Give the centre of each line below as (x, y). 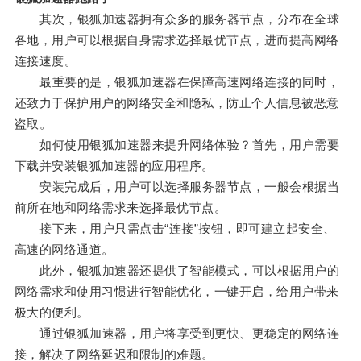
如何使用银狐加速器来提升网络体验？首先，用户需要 (177, 145)
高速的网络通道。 (64, 250)
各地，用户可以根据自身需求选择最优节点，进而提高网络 (176, 40)
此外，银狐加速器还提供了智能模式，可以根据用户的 (177, 271)
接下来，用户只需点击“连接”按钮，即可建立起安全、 (175, 229)
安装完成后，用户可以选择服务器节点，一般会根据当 (177, 187)
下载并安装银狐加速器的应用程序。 (114, 166)
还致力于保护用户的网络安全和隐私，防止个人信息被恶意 (176, 103)
